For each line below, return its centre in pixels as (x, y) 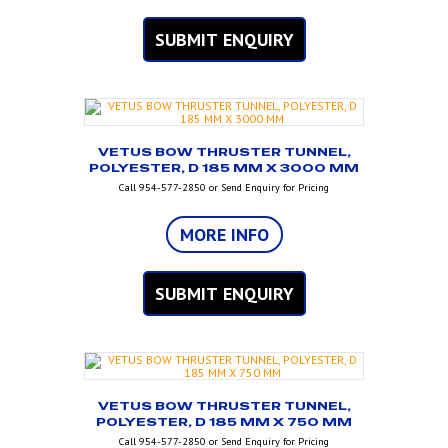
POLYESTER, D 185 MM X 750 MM (224, 422)
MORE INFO (224, 235)
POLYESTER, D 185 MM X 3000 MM (224, 168)
